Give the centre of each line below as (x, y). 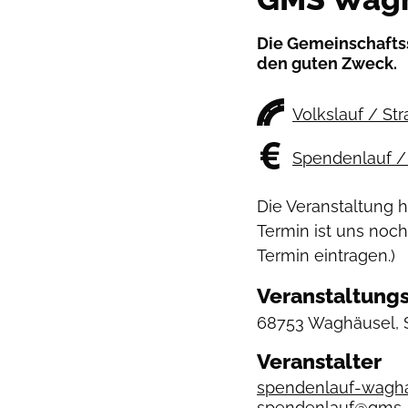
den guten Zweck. (327, 63)
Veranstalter (319, 361)
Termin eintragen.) (326, 255)
